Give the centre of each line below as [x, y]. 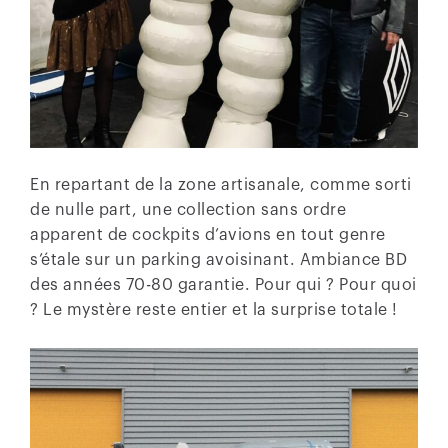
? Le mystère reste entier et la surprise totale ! [214, 309]
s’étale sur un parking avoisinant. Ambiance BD [218, 259]
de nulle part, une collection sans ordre [188, 209]
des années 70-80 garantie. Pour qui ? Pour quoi [223, 284]
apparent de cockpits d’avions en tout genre [208, 234]
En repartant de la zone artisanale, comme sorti [221, 184]
